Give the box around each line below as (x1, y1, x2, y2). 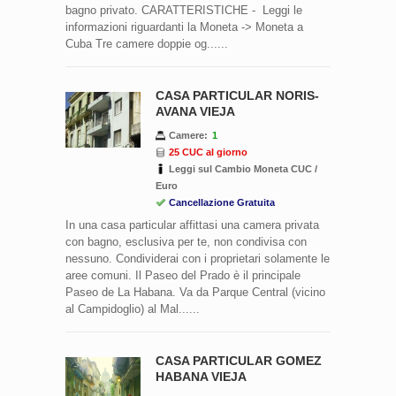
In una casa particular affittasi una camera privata (65, 217, 319, 232)
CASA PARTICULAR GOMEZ (156, 353, 322, 368)
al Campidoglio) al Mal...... (65, 301, 200, 316)
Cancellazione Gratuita (169, 196, 275, 208)
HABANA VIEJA (156, 369, 247, 384)
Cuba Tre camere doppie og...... (65, 36, 228, 50)
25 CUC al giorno (169, 146, 247, 157)
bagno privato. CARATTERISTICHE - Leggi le (65, 3, 302, 17)
